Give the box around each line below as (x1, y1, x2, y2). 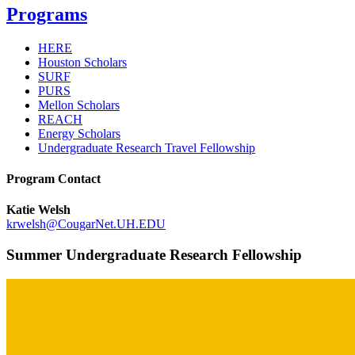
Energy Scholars (38, 126, 120, 140)
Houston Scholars (38, 55, 127, 69)
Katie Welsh (6, 203, 71, 217)
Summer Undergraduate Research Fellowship (6, 246, 302, 264)
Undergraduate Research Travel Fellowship (38, 140, 255, 155)
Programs (6, 3, 87, 25)
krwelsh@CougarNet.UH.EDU (6, 217, 166, 231)
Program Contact (6, 172, 101, 186)
